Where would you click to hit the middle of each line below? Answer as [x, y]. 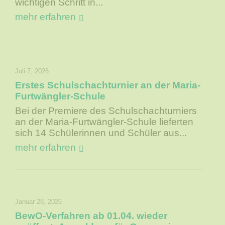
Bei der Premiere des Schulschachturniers [106, 111]
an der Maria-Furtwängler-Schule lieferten [104, 122]
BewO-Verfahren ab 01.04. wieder [91, 216]
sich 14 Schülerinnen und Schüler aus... [101, 133]
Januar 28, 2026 [39, 202]
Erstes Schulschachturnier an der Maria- [108, 85]
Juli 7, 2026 [32, 71]
